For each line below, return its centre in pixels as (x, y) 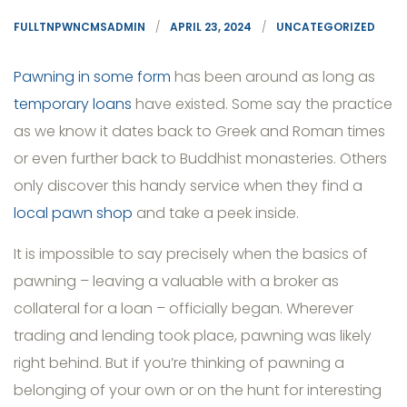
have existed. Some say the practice (262, 104)
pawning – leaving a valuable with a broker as (176, 282)
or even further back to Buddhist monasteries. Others (200, 159)
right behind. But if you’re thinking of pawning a (179, 363)
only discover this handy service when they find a (188, 186)
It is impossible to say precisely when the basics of (191, 254)
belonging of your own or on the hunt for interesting (198, 391)
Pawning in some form (92, 77)
